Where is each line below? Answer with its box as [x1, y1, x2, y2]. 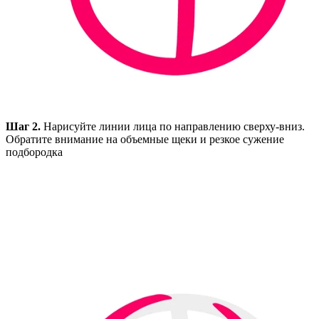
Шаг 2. [6, 120, 41, 132]
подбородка [6, 145, 63, 158]
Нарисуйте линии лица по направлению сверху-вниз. [41, 120, 305, 132]
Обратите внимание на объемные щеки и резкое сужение [6, 132, 284, 145]
